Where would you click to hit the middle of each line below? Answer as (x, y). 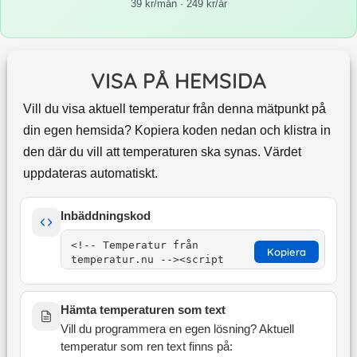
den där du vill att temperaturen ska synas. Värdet (162, 152)
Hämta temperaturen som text (143, 310)
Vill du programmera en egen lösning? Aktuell (177, 330)
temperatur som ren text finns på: (146, 347)
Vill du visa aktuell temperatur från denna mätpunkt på (174, 109)
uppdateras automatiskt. (90, 174)
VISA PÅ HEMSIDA (178, 81)
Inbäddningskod (105, 216)
